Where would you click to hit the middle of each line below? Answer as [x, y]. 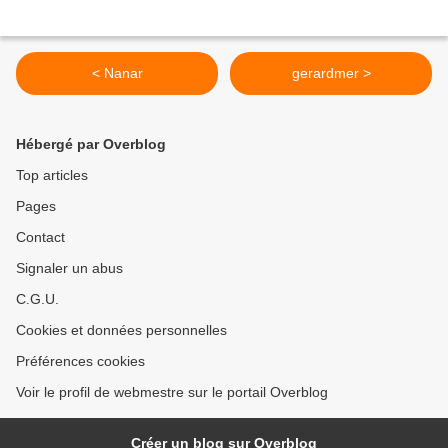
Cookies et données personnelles [121, 330]
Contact [40, 237]
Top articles [52, 175]
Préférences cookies [80, 361]
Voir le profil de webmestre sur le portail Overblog [172, 392]
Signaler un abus [69, 268]
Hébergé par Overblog [91, 144]
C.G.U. [37, 299]
